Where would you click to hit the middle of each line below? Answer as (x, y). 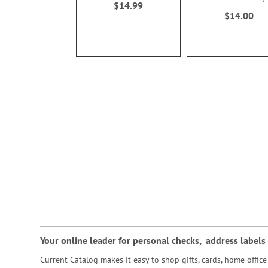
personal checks (166, 240)
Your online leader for (86, 240)
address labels (236, 240)
